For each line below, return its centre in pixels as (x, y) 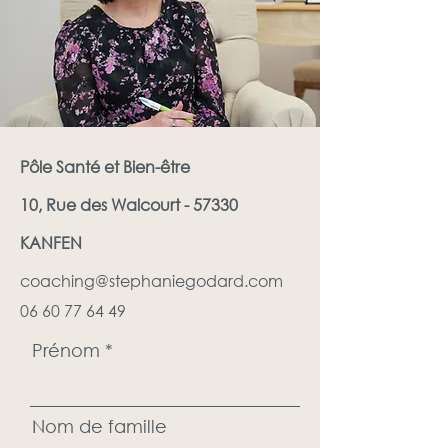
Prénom (66, 350)
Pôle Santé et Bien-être (105, 166)
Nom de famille (99, 426)
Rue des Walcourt (113, 204)
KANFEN (51, 242)
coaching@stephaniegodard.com (151, 280)
